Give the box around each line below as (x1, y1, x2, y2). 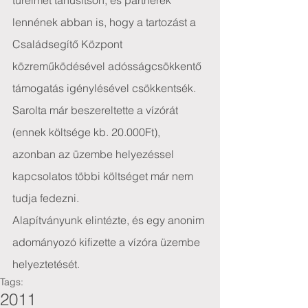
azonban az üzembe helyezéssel (12, 147, 177, 161)
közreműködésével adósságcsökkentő (12, 59, 204, 73)
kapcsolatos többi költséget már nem (12, 169, 196, 183)
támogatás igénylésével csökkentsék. (12, 81, 196, 95)
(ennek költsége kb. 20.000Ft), (12, 125, 163, 139)
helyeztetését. (12, 257, 80, 271)
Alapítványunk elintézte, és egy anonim (12, 213, 207, 227)
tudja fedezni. (12, 191, 79, 205)
